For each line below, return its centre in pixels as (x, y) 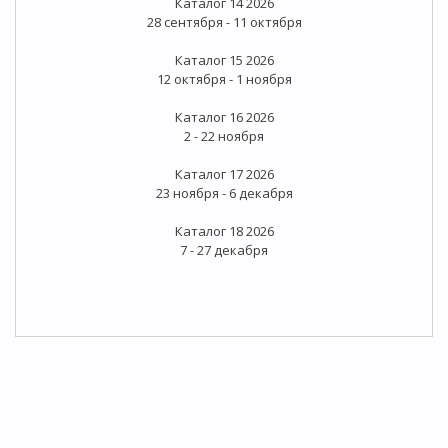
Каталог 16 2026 (224, 116)
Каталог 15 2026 (224, 59)
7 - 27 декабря (224, 249)
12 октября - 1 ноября (224, 78)
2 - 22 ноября (224, 135)
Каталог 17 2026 (224, 173)
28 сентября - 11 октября (224, 21)
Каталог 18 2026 (224, 230)
